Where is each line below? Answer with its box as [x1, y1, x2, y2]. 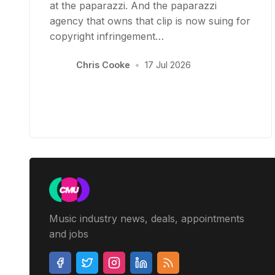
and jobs [49, 227, 88, 240]
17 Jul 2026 [144, 60, 191, 71]
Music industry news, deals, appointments [49, 212, 244, 225]
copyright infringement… [50, 29, 164, 42]
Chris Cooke [76, 60, 131, 71]
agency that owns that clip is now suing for [50, 14, 250, 27]
